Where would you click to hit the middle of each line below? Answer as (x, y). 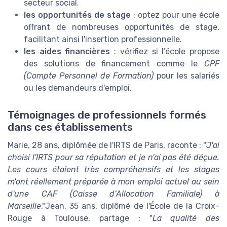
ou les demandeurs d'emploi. (78, 88)
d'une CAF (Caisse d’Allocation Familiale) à (113, 194)
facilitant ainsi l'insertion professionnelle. (103, 39)
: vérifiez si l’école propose (165, 51)
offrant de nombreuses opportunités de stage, (122, 27)
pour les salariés (186, 75)
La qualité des (186, 218)
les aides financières (67, 51)
